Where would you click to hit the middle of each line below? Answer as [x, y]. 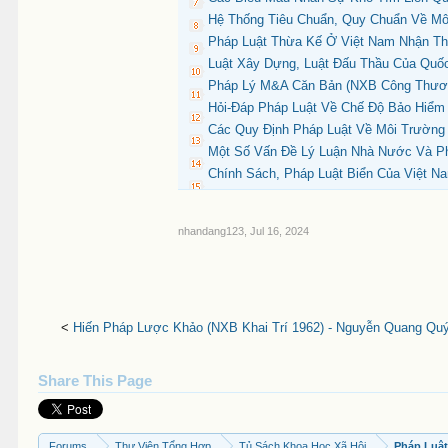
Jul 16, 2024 [280, 231]
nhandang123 [211, 231]
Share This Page [95, 381]
